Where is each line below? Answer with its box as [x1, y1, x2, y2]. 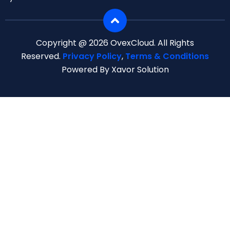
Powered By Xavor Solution [61, 64, 169, 76]
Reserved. [21, 50, 63, 63]
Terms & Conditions [125, 50, 209, 63]
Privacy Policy [63, 50, 122, 63]
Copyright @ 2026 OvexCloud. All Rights [36, 37, 194, 49]
